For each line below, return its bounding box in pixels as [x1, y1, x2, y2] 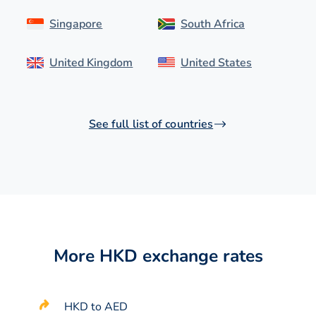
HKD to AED [64, 298, 128, 315]
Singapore [49, 16, 103, 32]
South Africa [181, 16, 245, 32]
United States [181, 54, 252, 71]
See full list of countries [88, 116, 214, 132]
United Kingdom [49, 54, 133, 71]
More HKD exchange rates [53, 243, 263, 268]
